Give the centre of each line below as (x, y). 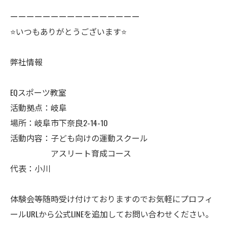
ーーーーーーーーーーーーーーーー (75, 16)
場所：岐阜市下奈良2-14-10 (59, 123)
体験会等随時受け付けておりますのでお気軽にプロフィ (111, 199)
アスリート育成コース (71, 153)
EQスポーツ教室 (38, 92)
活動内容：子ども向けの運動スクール (79, 138)
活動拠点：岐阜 (39, 108)
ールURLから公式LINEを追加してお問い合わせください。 (112, 214)
